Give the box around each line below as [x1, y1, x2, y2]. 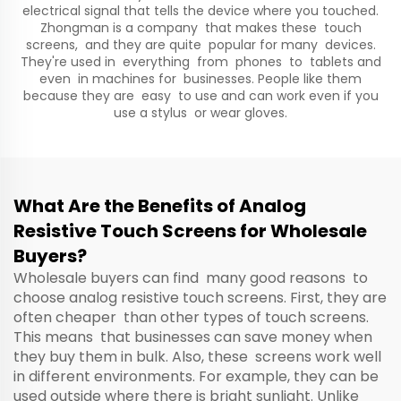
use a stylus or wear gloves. [114, 104, 287, 122]
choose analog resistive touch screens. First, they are [13, 287, 387, 308]
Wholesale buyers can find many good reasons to [13, 268, 371, 288]
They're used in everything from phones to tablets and [20, 53, 381, 71]
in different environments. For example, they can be [13, 366, 379, 387]
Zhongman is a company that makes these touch [39, 19, 362, 37]
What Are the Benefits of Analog [13, 193, 306, 218]
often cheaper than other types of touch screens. [13, 307, 372, 328]
